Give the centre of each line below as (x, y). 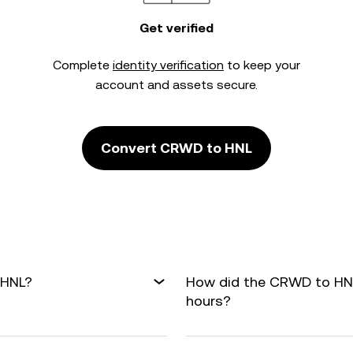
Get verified (176, 28)
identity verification (168, 65)
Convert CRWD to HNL (176, 148)
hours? (208, 301)
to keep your (262, 65)
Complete (83, 65)
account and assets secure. (176, 85)
